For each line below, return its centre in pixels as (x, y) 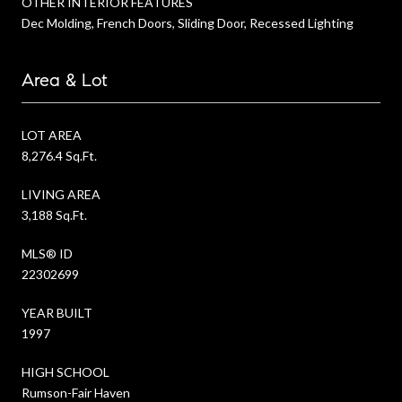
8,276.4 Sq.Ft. (59, 155)
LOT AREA (52, 135)
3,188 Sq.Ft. (54, 214)
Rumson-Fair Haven (76, 392)
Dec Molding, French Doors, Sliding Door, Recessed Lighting (188, 22)
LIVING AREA (61, 194)
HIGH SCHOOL (66, 371)
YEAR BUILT (57, 312)
